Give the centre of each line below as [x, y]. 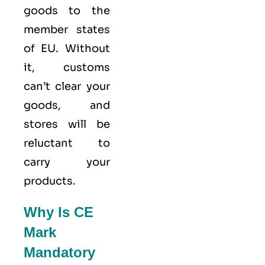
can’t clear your [67, 86]
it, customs [67, 67]
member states [67, 29]
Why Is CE [59, 212]
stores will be [67, 124]
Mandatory [59, 252]
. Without [83, 48]
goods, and [67, 105]
